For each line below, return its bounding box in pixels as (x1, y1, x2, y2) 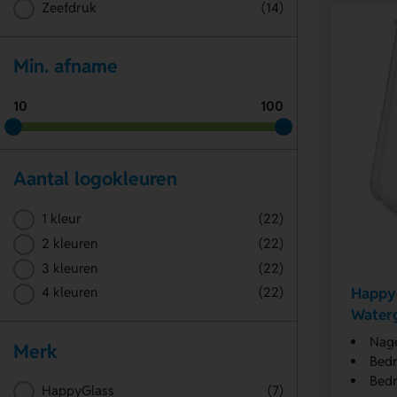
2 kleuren (41, 234, 97, 252)
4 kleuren (41, 284, 97, 301)
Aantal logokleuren (13, 167, 177, 191)
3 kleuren (41, 259, 97, 276)
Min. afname (13, 54, 118, 79)
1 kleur (41, 209, 82, 227)
